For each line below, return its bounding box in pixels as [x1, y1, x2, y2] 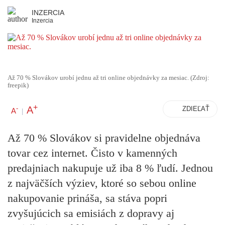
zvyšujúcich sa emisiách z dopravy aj [8, 207, 174, 220]
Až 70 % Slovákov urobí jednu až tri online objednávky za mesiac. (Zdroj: [8, 74, 209, 81]
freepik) [8, 82, 29, 89]
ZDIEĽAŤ [182, 105, 209, 113]
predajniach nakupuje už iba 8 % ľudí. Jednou [8, 162, 213, 175]
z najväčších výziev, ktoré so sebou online [8, 177, 196, 190]
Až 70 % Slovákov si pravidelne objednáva [8, 132, 200, 145]
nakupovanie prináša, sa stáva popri [8, 192, 167, 205]
